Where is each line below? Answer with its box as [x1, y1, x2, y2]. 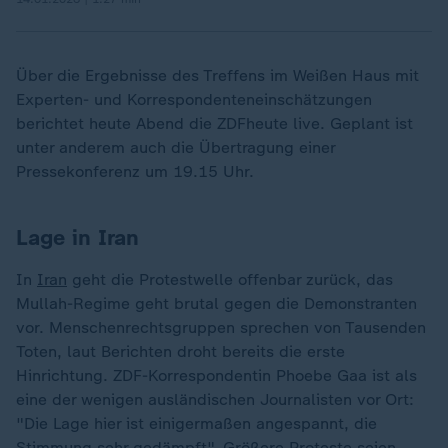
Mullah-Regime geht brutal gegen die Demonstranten [16, 293, 417, 313]
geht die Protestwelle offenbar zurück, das [67, 269, 393, 289]
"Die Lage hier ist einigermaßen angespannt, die [16, 413, 377, 433]
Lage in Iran [16, 223, 139, 251]
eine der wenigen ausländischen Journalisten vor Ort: [16, 389, 414, 409]
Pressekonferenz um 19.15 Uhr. [16, 161, 254, 181]
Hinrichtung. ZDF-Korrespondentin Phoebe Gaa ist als [16, 365, 417, 385]
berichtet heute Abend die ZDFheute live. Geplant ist [16, 113, 413, 133]
